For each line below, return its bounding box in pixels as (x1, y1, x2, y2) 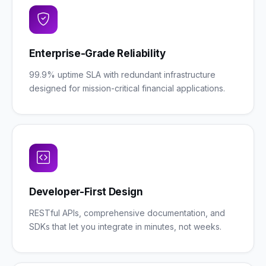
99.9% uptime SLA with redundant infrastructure (29, 69, 216, 80)
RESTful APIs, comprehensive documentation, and (29, 208, 225, 218)
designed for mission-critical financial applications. (29, 83, 225, 93)
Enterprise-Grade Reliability (29, 47, 166, 59)
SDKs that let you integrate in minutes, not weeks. (29, 221, 221, 232)
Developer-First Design (29, 186, 143, 198)
